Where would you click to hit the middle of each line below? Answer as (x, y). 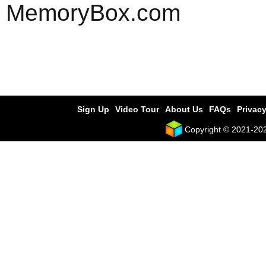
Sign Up (94, 109)
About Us (184, 109)
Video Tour (137, 109)
